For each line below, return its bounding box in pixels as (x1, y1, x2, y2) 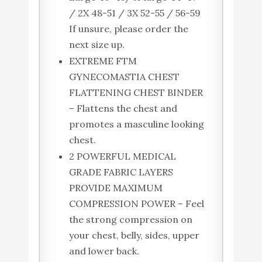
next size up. (68, 39, 125, 51)
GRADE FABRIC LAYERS (68, 166, 173, 178)
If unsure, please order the (68, 23, 188, 35)
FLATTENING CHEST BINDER (68, 87, 203, 99)
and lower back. (68, 245, 139, 257)
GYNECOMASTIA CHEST (68, 71, 180, 83)
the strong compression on (68, 213, 192, 226)
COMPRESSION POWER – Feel (68, 198, 204, 210)
